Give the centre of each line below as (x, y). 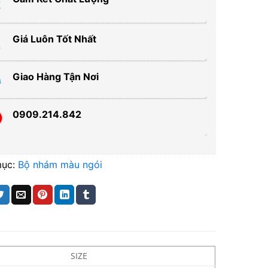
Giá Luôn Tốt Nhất (55, 39)
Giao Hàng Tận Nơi (56, 77)
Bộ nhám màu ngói (60, 165)
